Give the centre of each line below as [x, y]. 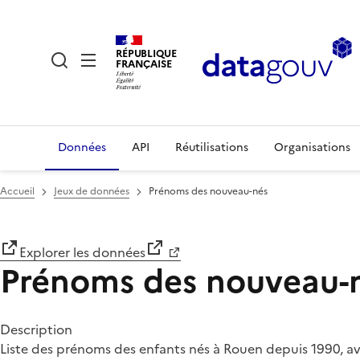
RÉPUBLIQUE [146, 53]
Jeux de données [92, 191]
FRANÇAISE [144, 63]
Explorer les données [82, 252]
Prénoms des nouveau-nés [208, 191]
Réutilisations [212, 147]
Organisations [312, 147]
